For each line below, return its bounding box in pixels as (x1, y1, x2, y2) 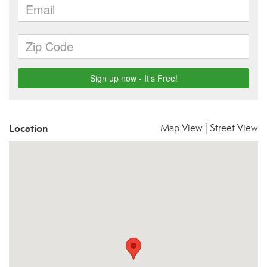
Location (9, 122, 48, 135)
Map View (160, 122, 203, 134)
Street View (210, 122, 258, 134)
